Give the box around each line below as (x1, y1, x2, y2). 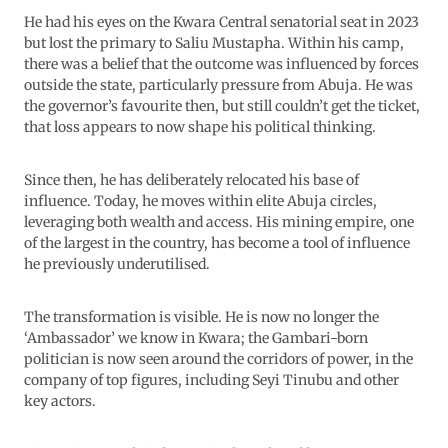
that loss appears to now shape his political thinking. (24, 118, 376, 137)
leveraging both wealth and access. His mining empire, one (24, 213, 414, 232)
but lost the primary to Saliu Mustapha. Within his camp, (24, 34, 404, 53)
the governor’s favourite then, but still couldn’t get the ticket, (24, 97, 420, 116)
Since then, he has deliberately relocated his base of (24, 171, 359, 190)
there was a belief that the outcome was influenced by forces (24, 55, 419, 74)
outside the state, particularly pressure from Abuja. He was (24, 76, 413, 95)
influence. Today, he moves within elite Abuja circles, (24, 192, 377, 211)
